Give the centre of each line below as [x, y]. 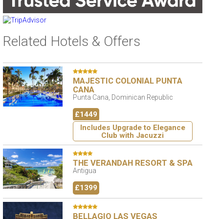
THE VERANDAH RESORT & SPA [132, 163]
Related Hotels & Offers [71, 41]
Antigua [84, 171]
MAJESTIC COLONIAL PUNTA [127, 81]
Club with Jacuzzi [133, 135]
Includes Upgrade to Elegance [132, 127]
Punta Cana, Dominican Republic [123, 97]
